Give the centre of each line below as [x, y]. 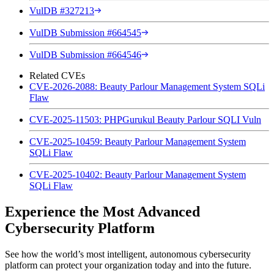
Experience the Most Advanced [102, 211]
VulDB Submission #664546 [85, 54]
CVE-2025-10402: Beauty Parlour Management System [138, 174]
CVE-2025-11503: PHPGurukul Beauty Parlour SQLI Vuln [145, 119]
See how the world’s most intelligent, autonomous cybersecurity [128, 254]
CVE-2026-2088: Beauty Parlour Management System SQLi [147, 86]
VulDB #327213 [62, 10]
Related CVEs [57, 75]
